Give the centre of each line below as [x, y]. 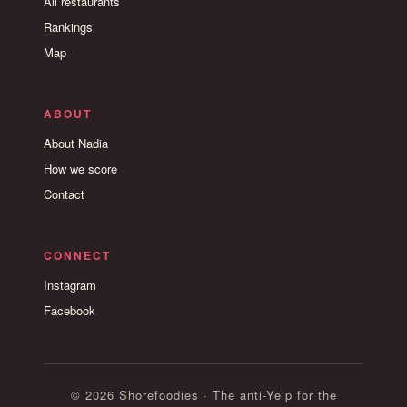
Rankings [68, 27]
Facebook [69, 310]
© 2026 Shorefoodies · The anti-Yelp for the [203, 395]
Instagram [70, 285]
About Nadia [76, 143]
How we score [80, 169]
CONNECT [77, 255]
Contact [64, 194]
